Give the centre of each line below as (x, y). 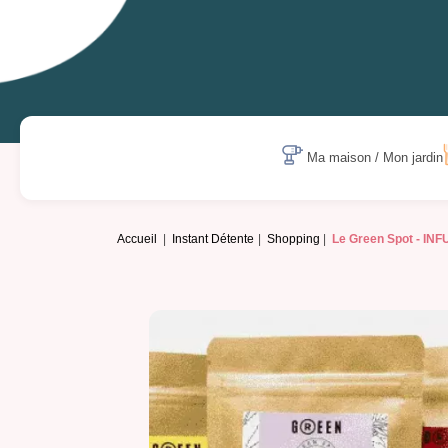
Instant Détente (213, 239)
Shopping (293, 239)
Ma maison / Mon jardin (375, 158)
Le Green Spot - (378, 239)
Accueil (137, 239)
